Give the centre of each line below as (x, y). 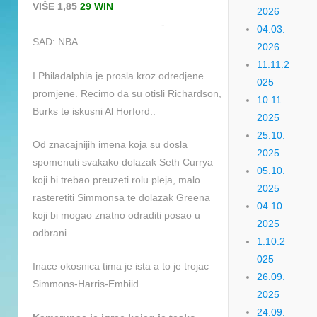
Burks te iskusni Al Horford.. (94, 111)
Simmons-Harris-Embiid (86, 284)
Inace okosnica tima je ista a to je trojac (121, 266)
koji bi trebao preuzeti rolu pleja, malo (116, 179)
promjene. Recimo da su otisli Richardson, (127, 93)
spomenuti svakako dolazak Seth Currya (123, 162)
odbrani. (51, 232)
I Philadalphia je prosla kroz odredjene (118, 75)
